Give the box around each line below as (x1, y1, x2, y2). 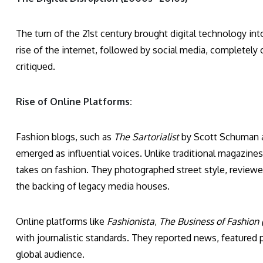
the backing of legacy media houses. (16, 180, 170, 193)
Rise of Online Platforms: (16, 96, 132, 108)
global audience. (16, 248, 85, 261)
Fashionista (107, 215, 154, 228)
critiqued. (16, 60, 55, 73)
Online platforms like (16, 215, 107, 228)
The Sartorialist (114, 131, 179, 143)
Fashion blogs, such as (16, 131, 114, 143)
